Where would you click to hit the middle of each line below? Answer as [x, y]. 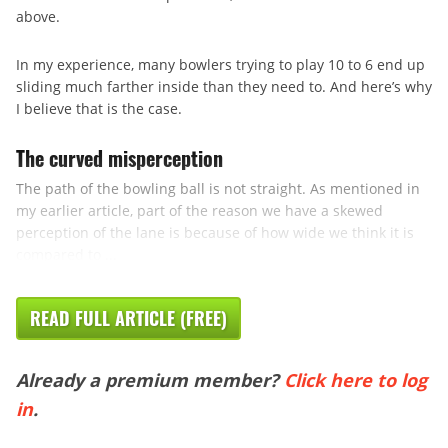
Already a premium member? [150, 380]
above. [38, 17]
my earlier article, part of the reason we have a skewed [199, 211]
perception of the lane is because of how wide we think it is [215, 233]
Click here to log [355, 380]
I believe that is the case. [99, 109]
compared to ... [66, 255]
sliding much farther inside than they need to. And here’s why [224, 87]
